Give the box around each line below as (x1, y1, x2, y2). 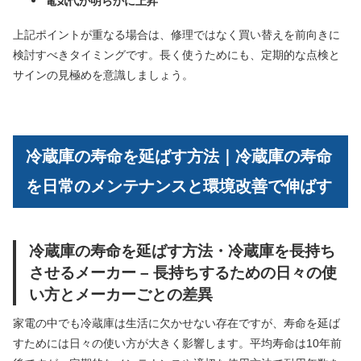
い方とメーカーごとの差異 (29, 284, 213, 303)
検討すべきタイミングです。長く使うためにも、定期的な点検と (13, 48, 340, 62)
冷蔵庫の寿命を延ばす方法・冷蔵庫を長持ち (29, 241, 335, 259)
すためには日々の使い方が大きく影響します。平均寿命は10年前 (13, 336, 342, 350)
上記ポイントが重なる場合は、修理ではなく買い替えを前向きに (13, 28, 340, 42)
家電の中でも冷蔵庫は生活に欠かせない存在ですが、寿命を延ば (13, 316, 340, 330)
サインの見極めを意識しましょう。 (13, 68, 193, 82)
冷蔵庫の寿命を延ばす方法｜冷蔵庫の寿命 (26, 147, 332, 165)
